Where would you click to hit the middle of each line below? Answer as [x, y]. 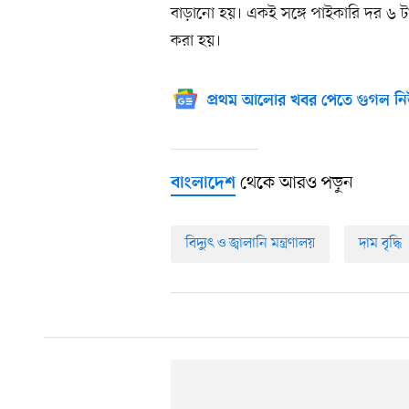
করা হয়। [196, 42]
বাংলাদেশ [203, 184]
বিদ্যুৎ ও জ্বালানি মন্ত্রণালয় [250, 244]
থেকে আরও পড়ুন [294, 184]
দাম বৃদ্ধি [381, 244]
